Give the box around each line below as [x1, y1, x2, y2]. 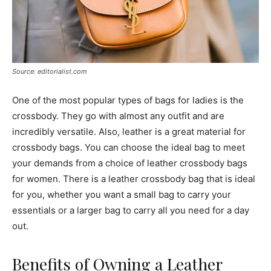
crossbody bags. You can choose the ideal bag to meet [12, 141, 245, 153]
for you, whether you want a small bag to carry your [12, 188, 231, 200]
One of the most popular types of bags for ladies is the [12, 94, 244, 106]
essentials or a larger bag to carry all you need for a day [12, 204, 249, 216]
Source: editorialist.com [12, 67, 87, 76]
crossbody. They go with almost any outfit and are [12, 109, 224, 122]
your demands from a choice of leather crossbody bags [12, 157, 247, 169]
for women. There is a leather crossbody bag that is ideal [12, 172, 255, 184]
